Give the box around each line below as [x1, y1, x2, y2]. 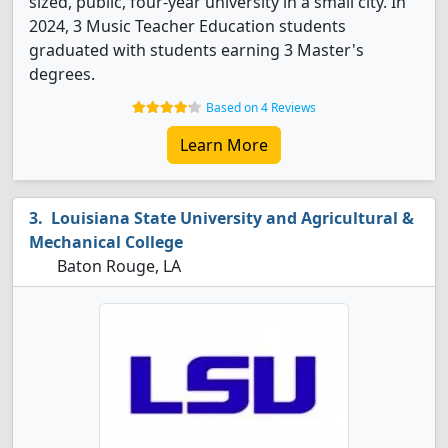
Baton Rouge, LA [53, 255, 181, 277]
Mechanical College [29, 231, 183, 253]
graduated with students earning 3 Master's [29, 39, 364, 61]
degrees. [29, 63, 95, 85]
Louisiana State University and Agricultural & [51, 207, 414, 229]
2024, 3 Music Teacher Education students [29, 15, 346, 37]
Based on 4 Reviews [206, 99, 316, 116]
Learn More [180, 134, 268, 156]
